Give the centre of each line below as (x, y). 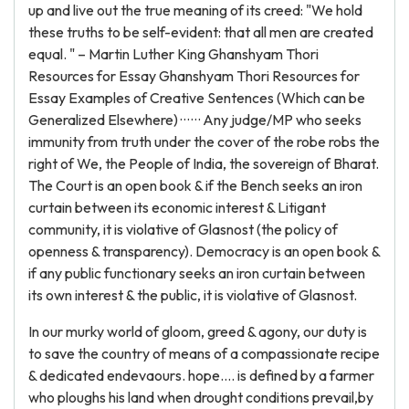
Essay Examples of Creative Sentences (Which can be (197, 98)
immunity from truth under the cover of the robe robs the (204, 142)
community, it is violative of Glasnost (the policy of (183, 229)
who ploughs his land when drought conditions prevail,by (201, 397)
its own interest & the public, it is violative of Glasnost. (193, 295)
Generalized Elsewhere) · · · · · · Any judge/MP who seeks (195, 120)
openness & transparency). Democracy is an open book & (204, 251)
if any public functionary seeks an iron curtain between (197, 273)
